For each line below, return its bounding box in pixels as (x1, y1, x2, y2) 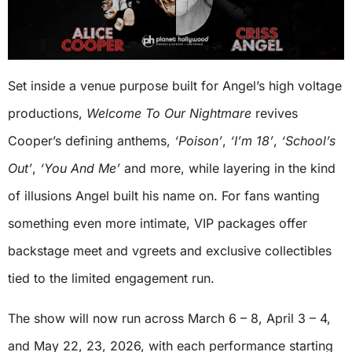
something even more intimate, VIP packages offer (8, 215, 307, 232)
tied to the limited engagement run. (8, 270, 214, 287)
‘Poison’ (174, 133, 222, 149)
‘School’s (281, 133, 335, 149)
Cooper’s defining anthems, (8, 133, 174, 149)
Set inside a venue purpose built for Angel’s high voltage (8, 78, 342, 94)
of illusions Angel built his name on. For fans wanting (8, 188, 320, 204)
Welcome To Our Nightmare (86, 105, 251, 122)
